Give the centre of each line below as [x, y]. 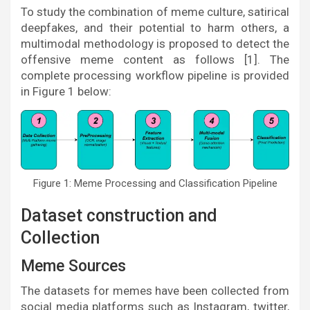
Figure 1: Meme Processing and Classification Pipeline [155, 184]
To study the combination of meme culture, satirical [155, 12]
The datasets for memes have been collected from [155, 291]
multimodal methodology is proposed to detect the [155, 44]
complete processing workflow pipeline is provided [155, 75]
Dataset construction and [119, 216]
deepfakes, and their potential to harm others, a [155, 28]
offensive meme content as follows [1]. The [155, 60]
